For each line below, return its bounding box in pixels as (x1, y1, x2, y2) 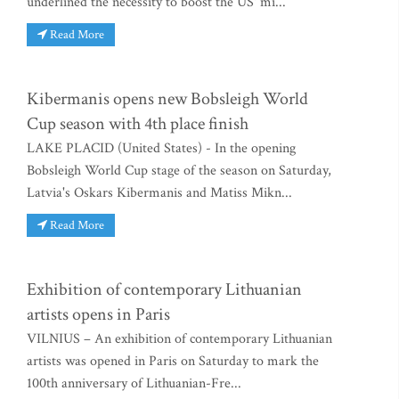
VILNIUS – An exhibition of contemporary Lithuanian (27, 329, 332, 348)
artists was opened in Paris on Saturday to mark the (27, 351, 319, 370)
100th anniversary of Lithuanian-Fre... (27, 373, 241, 393)
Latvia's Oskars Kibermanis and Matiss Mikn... (27, 183, 292, 202)
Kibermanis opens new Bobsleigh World (27, 86, 308, 110)
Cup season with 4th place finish (27, 111, 248, 135)
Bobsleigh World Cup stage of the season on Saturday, (27, 160, 331, 180)
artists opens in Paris (27, 302, 170, 326)
